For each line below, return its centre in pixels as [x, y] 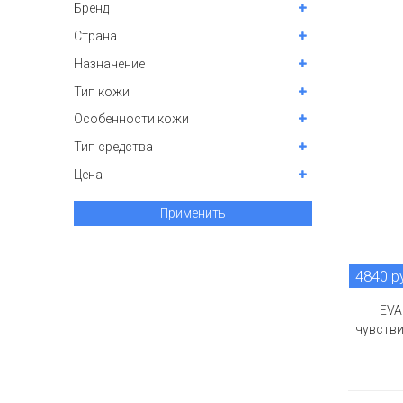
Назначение [109, 63]
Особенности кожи [131, 119]
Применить [193, 214]
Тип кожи [102, 91]
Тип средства [113, 147]
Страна [95, 36]
